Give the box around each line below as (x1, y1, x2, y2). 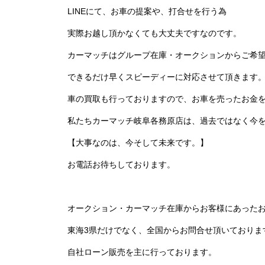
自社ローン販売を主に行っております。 (67, 247, 216, 257)
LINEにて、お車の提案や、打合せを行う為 (67, 6, 227, 16)
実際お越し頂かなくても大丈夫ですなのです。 (67, 28, 241, 38)
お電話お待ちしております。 (67, 159, 175, 169)
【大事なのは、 (67, 137, 125, 147)
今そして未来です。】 (125, 137, 208, 147)
